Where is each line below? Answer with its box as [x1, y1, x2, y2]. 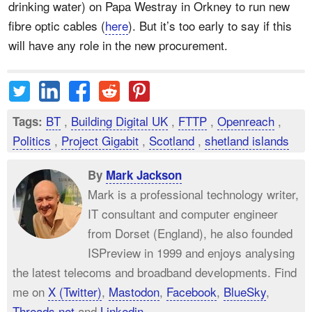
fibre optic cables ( [8, 16, 105, 34]
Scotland [149, 131, 194, 149]
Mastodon [109, 282, 159, 300]
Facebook [166, 282, 217, 300]
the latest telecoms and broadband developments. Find [13, 263, 297, 281]
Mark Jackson [106, 166, 182, 183]
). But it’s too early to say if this [128, 16, 292, 34]
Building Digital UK [71, 111, 168, 130]
